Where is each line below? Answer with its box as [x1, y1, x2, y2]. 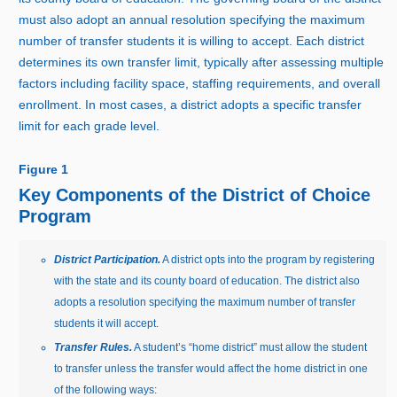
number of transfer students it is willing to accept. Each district [19, 34, 365, 49]
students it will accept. [54, 317, 160, 331]
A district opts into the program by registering [160, 253, 376, 267]
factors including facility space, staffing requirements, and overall [19, 76, 381, 91]
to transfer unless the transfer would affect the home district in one [54, 362, 369, 376]
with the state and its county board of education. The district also [54, 275, 361, 288]
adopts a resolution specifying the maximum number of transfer [54, 296, 356, 309]
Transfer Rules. [54, 341, 133, 354]
